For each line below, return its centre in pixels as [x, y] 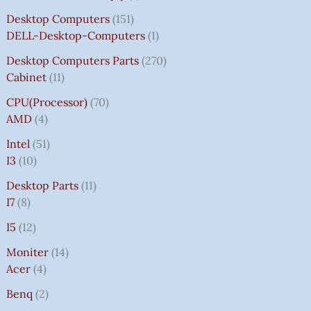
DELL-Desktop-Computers [75, 35]
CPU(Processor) [47, 102]
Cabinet [26, 77]
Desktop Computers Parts [72, 60]
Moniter [27, 252]
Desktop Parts [42, 185]
